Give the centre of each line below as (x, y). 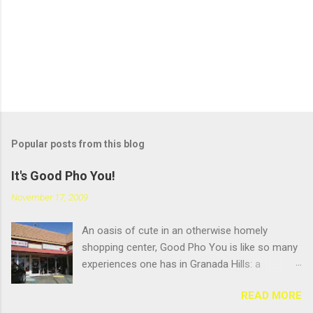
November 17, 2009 (50, 197)
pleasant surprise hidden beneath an (165, 281)
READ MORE (271, 295)
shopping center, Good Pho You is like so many (190, 247)
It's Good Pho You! (63, 175)
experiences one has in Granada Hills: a (172, 264)
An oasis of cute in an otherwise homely (175, 230)
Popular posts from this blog (78, 144)
